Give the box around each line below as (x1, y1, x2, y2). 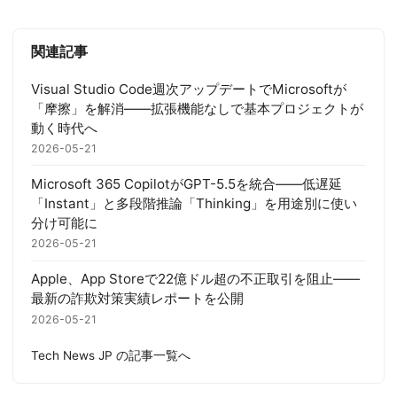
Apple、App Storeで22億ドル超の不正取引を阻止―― (31, 270, 360, 288)
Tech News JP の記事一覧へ (31, 348, 191, 363)
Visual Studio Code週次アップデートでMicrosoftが (31, 80, 346, 97)
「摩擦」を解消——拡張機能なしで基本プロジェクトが (31, 99, 363, 117)
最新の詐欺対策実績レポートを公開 (31, 290, 244, 307)
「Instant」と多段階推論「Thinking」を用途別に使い (31, 195, 357, 213)
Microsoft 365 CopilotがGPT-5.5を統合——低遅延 (31, 175, 342, 193)
